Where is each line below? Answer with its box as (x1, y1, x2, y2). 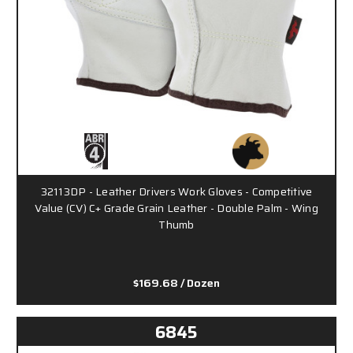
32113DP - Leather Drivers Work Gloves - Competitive (40, 182, 313, 200)
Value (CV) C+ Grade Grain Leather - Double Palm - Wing (35, 199, 318, 217)
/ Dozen (180, 273, 220, 292)
